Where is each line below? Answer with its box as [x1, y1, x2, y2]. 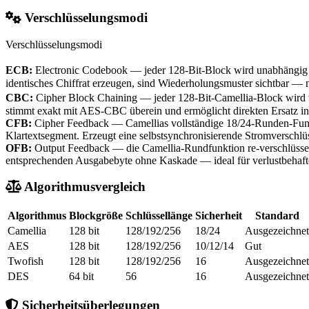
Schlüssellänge [126, 210, 192, 222]
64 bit [69, 270, 94, 283]
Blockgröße [69, 210, 123, 222]
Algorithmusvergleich [24, 179, 146, 195]
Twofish [8, 255, 43, 268]
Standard [255, 210, 299, 222]
